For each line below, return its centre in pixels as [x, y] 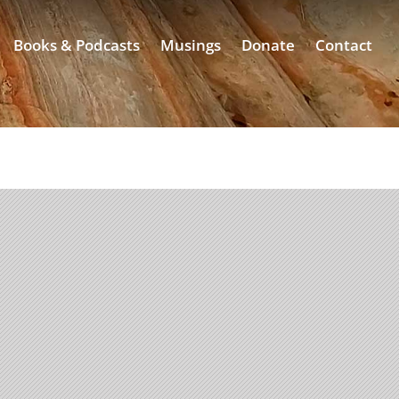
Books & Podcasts [77, 45]
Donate [268, 45]
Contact [344, 45]
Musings [191, 45]
